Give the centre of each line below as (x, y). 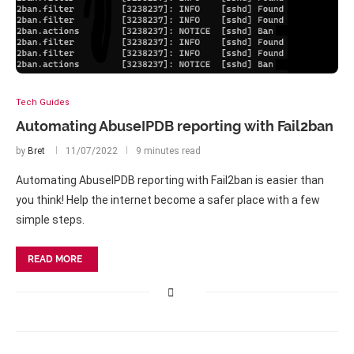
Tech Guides (43, 102)
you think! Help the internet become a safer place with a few (168, 200)
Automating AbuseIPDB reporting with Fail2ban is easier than (170, 180)
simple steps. (50, 220)
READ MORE (55, 259)
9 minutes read (168, 151)
